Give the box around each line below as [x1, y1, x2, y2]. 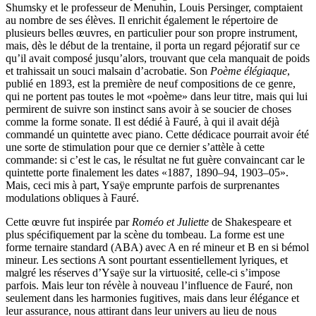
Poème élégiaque [210, 64, 287, 77]
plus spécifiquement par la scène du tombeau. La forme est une [6, 228, 284, 241]
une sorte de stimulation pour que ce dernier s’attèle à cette [6, 140, 265, 153]
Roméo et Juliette [132, 215, 209, 228]
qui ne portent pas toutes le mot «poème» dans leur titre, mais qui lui [6, 90, 308, 102]
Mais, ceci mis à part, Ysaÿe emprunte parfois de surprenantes [6, 178, 279, 191]
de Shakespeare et [209, 215, 291, 228]
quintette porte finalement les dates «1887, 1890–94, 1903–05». [6, 166, 288, 178]
